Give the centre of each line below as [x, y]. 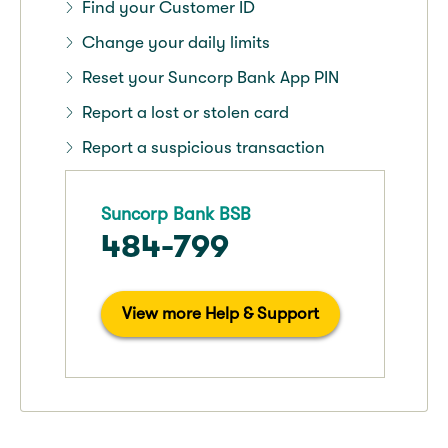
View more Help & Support [221, 313]
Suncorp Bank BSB [176, 213]
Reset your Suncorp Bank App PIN [210, 77]
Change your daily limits [175, 42]
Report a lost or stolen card [185, 112]
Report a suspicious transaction [203, 147]
